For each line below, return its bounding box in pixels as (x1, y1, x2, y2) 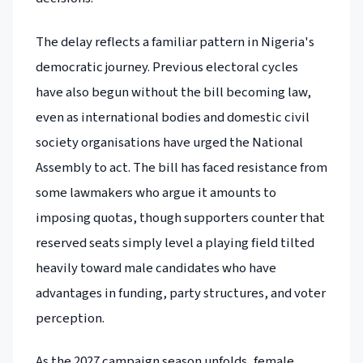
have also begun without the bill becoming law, (36, 82, 311, 102)
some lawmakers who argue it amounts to (36, 182, 276, 203)
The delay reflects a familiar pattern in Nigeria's (36, 32, 314, 52)
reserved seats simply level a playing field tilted (36, 233, 314, 253)
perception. (36, 308, 105, 328)
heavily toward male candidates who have (36, 258, 276, 278)
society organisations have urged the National (36, 132, 303, 152)
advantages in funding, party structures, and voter (36, 283, 326, 303)
